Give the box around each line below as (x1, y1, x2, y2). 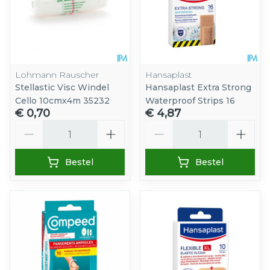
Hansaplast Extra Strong (145, 82, 251, 93)
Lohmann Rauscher (15, 69, 99, 81)
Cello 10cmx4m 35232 (15, 95, 110, 107)
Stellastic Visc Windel (15, 82, 109, 93)
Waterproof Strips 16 (145, 95, 235, 107)
